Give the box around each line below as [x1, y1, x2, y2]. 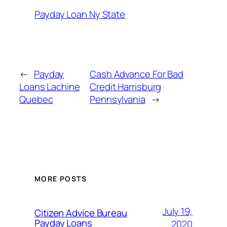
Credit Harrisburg [90, 80, 162, 93]
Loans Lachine [19, 80, 80, 93]
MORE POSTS [34, 173, 87, 183]
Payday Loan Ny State [34, 8, 125, 21]
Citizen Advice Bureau [34, 206, 127, 219]
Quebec [19, 92, 53, 106]
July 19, [162, 204, 193, 218]
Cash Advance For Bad [90, 67, 184, 81]
